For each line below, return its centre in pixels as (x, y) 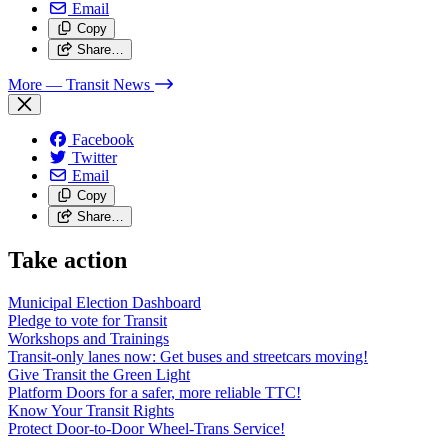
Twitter (94, 157)
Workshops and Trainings (88, 338)
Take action (67, 259)
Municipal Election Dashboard (104, 302)
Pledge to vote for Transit (87, 320)
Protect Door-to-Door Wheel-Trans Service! (146, 428)
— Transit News (98, 84)
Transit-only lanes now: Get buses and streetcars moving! (188, 356)
